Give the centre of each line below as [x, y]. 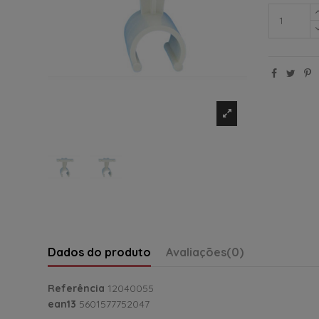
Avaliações [196, 252]
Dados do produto [99, 252]
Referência [76, 289]
